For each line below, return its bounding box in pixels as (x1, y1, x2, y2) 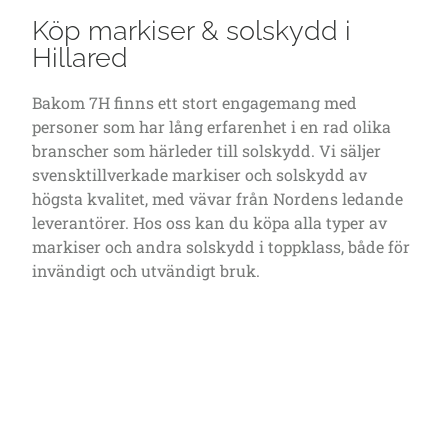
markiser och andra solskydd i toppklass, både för (32, 236, 410, 258)
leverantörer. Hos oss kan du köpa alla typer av (32, 212, 387, 234)
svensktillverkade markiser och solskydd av (32, 164, 367, 186)
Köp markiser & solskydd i (32, 14, 351, 47)
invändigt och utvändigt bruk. (32, 260, 260, 282)
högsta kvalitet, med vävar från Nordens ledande (32, 188, 403, 210)
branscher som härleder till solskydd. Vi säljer (32, 140, 381, 162)
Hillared (32, 41, 128, 74)
